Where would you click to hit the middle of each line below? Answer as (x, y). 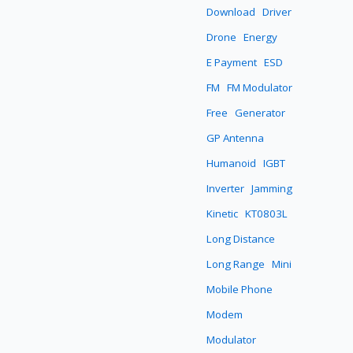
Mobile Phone (240, 290)
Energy (261, 37)
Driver (277, 12)
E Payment (232, 63)
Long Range (236, 264)
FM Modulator (260, 88)
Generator (260, 113)
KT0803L (267, 214)
